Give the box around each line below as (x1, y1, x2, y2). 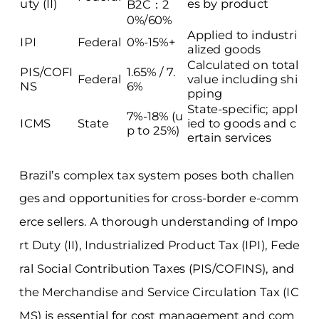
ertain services (187, 130, 271, 145)
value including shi (187, 72, 298, 87)
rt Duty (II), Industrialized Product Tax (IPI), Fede (19, 238, 300, 253)
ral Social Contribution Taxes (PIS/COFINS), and (19, 261, 295, 276)
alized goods (187, 42, 261, 57)
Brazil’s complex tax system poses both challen (19, 167, 295, 183)
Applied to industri (187, 28, 298, 43)
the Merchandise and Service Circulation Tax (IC (19, 285, 299, 300)
